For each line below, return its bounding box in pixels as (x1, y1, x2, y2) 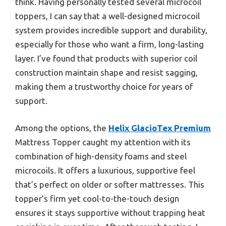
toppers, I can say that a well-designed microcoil (15, 11, 200, 21)
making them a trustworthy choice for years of (15, 82, 193, 92)
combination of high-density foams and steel (15, 151, 187, 161)
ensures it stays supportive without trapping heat (15, 207, 205, 217)
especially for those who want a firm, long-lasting (15, 39, 204, 49)
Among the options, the (15, 123, 108, 133)
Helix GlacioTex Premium (108, 123, 211, 133)
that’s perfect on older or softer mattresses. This (15, 179, 204, 189)
